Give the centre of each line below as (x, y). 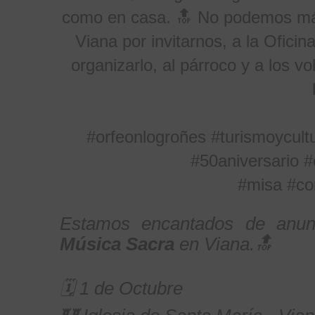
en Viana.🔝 (226, 244)
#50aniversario (247, 161)
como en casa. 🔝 (129, 17)
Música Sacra (120, 244)
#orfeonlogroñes (146, 137)
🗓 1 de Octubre (121, 288)
